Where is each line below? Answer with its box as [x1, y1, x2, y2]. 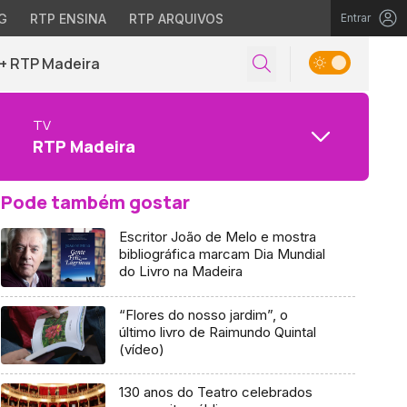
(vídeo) [118, 340, 164, 358]
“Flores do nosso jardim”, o [118, 305, 288, 323]
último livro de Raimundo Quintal [118, 323, 316, 341]
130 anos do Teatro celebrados [118, 383, 313, 402]
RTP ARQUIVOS [128, 11, 223, 26]
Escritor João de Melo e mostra [118, 228, 316, 245]
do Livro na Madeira [118, 263, 243, 280]
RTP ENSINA [29, 11, 106, 26]
